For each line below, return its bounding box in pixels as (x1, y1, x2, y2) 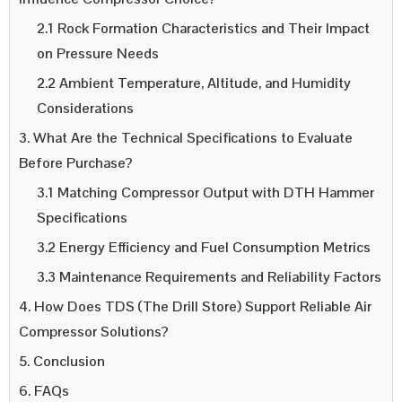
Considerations (37, 98, 134, 118)
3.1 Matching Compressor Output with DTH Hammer (37, 182, 374, 202)
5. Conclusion (19, 351, 105, 371)
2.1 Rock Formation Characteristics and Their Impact (37, 18, 370, 38)
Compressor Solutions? (19, 321, 169, 341)
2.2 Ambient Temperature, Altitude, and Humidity (37, 73, 351, 92)
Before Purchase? (19, 153, 133, 172)
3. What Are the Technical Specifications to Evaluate (19, 127, 353, 147)
